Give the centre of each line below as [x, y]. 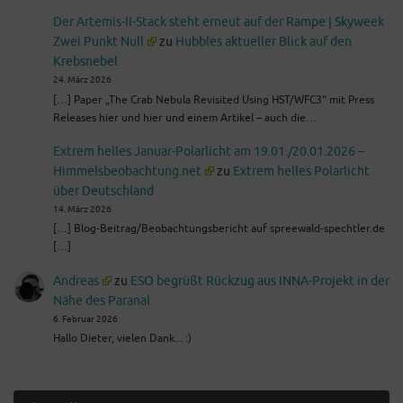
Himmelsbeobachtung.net [127, 172]
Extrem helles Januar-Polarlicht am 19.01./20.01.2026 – [208, 152]
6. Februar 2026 [85, 318]
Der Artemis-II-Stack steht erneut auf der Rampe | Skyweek [218, 22]
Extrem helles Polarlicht [301, 172]
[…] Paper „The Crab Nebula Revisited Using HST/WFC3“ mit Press [213, 100]
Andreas [76, 281]
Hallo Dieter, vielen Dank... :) [122, 339]
